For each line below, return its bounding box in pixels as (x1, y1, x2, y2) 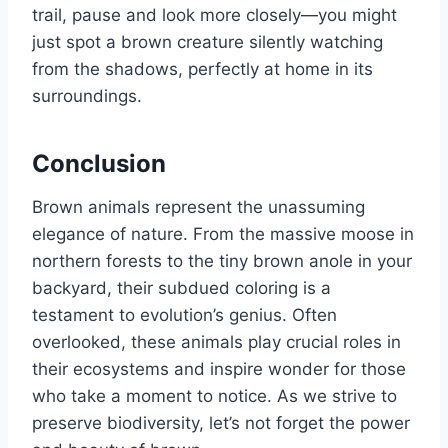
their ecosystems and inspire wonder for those (32, 358, 406, 379)
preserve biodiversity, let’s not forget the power (32, 412, 410, 433)
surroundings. (32, 85, 142, 106)
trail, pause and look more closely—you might (32, 4, 397, 25)
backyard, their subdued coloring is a (32, 277, 331, 298)
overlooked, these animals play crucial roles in (32, 331, 401, 352)
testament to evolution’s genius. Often (32, 304, 337, 325)
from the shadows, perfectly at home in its (32, 58, 373, 79)
